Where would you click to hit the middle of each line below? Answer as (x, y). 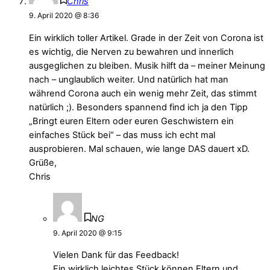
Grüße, (43, 163)
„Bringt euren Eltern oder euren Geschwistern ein (131, 121)
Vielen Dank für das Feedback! (116, 255)
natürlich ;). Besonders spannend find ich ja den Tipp (138, 108)
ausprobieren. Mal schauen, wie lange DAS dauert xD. (139, 149)
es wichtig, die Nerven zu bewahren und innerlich (131, 52)
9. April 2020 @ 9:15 (87, 233)
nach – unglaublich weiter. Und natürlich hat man (129, 80)
